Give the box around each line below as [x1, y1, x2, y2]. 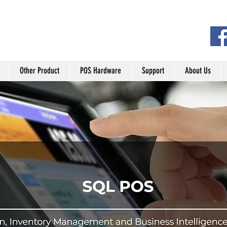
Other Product [20, 65, 59, 75]
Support [142, 65, 164, 75]
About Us [185, 65, 211, 75]
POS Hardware [80, 65, 121, 75]
